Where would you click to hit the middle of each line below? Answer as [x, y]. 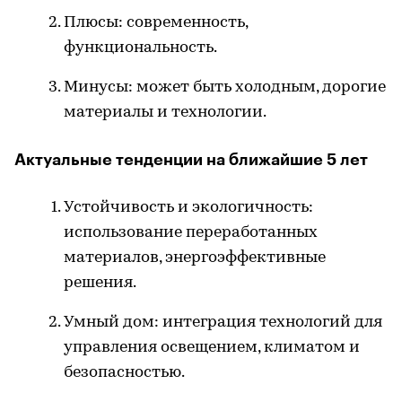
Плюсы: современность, [156, 23]
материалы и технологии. [165, 113]
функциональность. [140, 48]
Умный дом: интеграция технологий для [223, 323]
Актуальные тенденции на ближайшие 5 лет [191, 160]
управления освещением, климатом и [212, 348]
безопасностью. [124, 373]
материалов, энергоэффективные [195, 258]
